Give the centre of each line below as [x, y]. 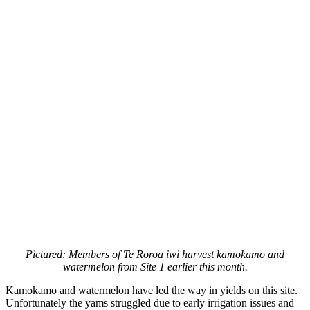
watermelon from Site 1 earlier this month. [155, 266]
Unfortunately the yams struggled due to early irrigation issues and [150, 302]
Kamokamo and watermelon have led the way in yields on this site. [152, 290]
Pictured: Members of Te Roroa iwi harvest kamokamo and [155, 254]
